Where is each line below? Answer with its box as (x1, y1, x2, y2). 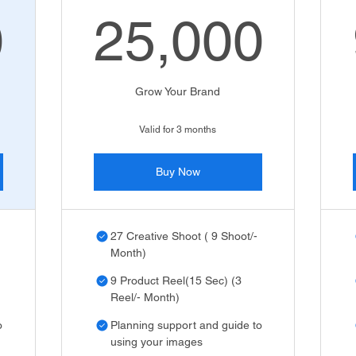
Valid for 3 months (139, 124, 217, 135)
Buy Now (155, 165, 200, 178)
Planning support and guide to (110, 319, 262, 331)
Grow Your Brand (135, 85, 221, 98)
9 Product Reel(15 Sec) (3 (110, 274, 242, 287)
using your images (110, 335, 203, 348)
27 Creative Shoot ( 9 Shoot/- (110, 230, 257, 242)
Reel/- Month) (110, 291, 180, 304)
